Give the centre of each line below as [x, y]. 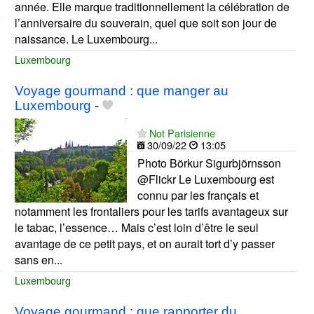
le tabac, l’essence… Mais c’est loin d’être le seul [136, 228]
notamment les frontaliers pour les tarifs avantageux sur [151, 212]
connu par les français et [198, 196]
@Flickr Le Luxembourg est [205, 179]
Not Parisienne [182, 133]
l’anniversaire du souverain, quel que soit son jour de [145, 23]
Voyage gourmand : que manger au [121, 91]
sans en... [38, 260]
